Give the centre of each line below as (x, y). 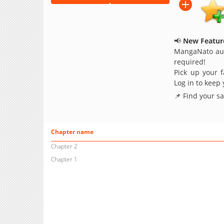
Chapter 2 (64, 146)
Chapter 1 (64, 159)
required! (190, 61)
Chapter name (72, 132)
